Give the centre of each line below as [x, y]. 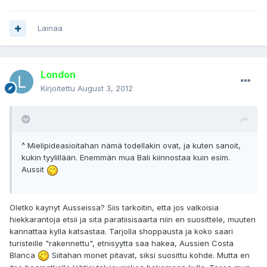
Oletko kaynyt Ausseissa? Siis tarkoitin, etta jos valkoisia [114, 207]
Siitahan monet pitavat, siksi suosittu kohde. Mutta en [150, 255]
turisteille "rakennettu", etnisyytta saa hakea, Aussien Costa [122, 243]
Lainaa [50, 28]
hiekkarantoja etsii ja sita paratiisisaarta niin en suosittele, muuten [133, 219]
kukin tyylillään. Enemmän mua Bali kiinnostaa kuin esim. [126, 158]
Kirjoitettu [59, 89]
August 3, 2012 [105, 89]
